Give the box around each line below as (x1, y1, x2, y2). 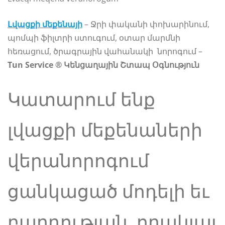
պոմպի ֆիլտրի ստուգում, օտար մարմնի (8, 32, 180, 43)
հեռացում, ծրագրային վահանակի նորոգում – (8, 45, 202, 57)
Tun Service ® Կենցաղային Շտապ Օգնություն (8, 59, 199, 70)
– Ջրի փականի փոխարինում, (82, 18, 209, 30)
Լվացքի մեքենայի (8, 18, 82, 30)
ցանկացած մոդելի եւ (8, 178, 209, 203)
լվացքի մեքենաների (8, 117, 202, 142)
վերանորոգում (8, 148, 149, 173)
